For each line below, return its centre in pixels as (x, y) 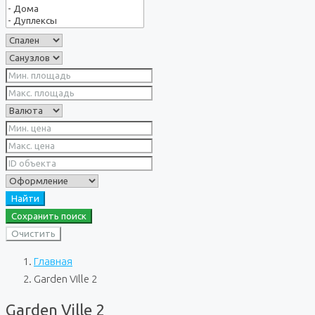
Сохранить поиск (49, 216)
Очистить (33, 234)
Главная (53, 261)
